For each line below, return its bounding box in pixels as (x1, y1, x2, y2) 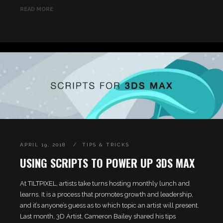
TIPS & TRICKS (82, 142, 129, 148)
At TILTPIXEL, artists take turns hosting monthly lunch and (20, 180, 190, 188)
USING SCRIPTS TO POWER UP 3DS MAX (20, 155, 195, 171)
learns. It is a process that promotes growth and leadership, (20, 191, 193, 199)
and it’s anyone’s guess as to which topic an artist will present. (20, 202, 199, 210)
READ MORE (20, 6, 53, 13)
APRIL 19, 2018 (20, 142, 66, 148)
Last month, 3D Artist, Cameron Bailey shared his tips (20, 213, 176, 221)
